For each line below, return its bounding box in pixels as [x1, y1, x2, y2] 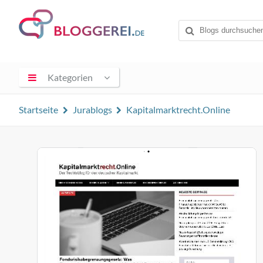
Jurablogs [72, 104, 112, 115]
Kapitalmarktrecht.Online [126, 104, 231, 115]
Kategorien [48, 71, 93, 83]
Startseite [19, 104, 58, 115]
